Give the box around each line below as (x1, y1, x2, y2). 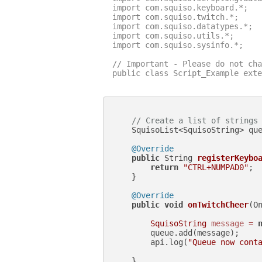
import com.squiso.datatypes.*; (112, 21, 253, 31)
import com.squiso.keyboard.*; (112, 2, 248, 12)
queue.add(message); (113, 227, 239, 237)
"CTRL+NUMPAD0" (183, 162, 249, 172)
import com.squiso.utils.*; (112, 30, 234, 40)
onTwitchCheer (188, 199, 249, 209)
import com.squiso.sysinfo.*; (112, 40, 243, 50)
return (150, 162, 178, 172)
